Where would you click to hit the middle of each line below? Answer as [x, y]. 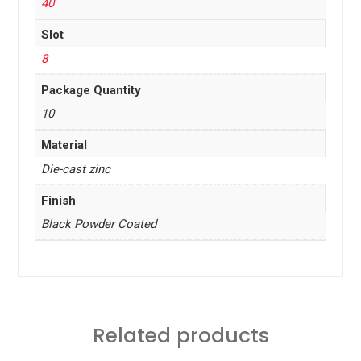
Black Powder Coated [98, 224]
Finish [58, 200]
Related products [180, 335]
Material [64, 145]
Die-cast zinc [75, 169]
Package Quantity [91, 90]
